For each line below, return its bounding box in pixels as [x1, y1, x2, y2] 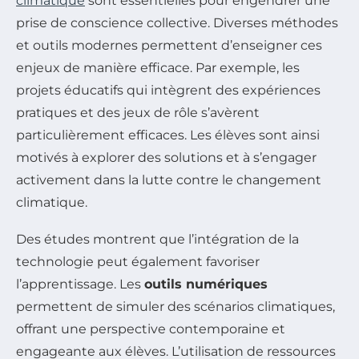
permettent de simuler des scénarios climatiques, [16, 298, 335, 314]
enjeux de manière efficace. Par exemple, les [16, 59, 300, 75]
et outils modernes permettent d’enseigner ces [16, 37, 322, 53]
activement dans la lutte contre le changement [16, 171, 321, 188]
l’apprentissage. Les [16, 276, 144, 292]
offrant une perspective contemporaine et [16, 321, 285, 337]
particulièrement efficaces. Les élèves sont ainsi [16, 127, 320, 143]
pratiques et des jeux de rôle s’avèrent [16, 104, 260, 120]
